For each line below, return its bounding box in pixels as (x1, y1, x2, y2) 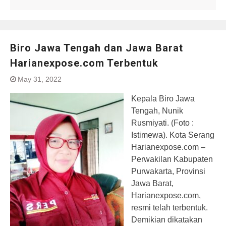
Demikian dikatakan (131, 215, 202, 224)
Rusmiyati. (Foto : (131, 119, 196, 127)
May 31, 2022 (18, 75, 62, 83)
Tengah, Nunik (131, 106, 183, 115)
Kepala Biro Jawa (131, 94, 195, 103)
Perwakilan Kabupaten (131, 155, 213, 163)
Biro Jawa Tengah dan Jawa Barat (10, 42, 183, 54)
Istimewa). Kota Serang (131, 131, 214, 139)
